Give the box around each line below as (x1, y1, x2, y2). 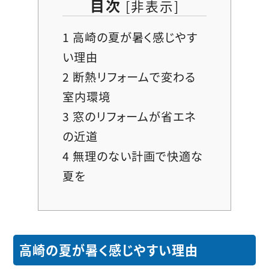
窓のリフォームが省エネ (70, 108, 196, 125)
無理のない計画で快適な (70, 148, 203, 165)
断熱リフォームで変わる (70, 68, 196, 86)
